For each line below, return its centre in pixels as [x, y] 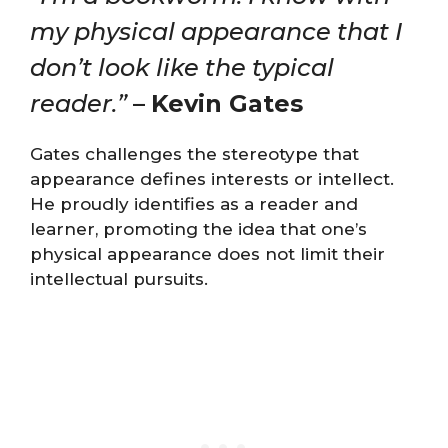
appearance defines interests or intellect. [212, 179]
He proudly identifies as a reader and [194, 204]
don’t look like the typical [182, 67]
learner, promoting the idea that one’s [198, 229]
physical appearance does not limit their [207, 254]
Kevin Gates [227, 103]
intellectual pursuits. [119, 279]
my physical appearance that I [216, 31]
